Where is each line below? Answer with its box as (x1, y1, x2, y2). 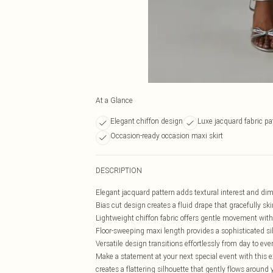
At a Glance (96, 96, 133, 105)
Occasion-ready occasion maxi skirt (110, 131, 223, 140)
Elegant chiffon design (110, 116, 183, 126)
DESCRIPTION (96, 166, 142, 175)
